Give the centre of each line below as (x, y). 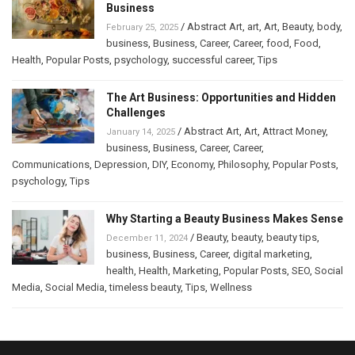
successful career (212, 60)
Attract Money (294, 132)
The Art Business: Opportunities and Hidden (221, 98)
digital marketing (271, 254)
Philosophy (243, 165)
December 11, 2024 (147, 239)
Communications (51, 165)
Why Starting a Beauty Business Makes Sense (225, 219)
